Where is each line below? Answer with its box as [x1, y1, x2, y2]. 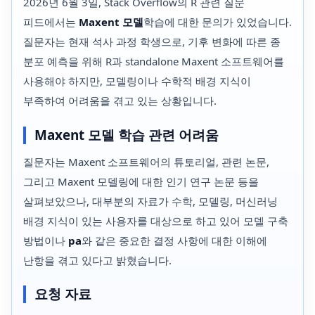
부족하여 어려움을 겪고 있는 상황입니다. [23, 94, 217, 108]
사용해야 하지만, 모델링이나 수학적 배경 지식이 [23, 74, 251, 89]
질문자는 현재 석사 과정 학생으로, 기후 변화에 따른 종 [23, 34, 281, 49]
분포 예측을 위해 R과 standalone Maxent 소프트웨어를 [23, 54, 284, 69]
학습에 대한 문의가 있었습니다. [143, 15, 292, 30]
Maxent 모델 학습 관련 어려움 [34, 125, 219, 144]
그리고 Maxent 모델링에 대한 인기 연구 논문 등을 [23, 174, 259, 188]
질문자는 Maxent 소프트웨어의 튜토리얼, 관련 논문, [23, 154, 269, 169]
